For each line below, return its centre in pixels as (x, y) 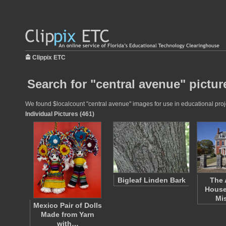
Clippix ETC (49, 58)
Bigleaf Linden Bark (151, 180)
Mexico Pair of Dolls (68, 205)
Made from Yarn (68, 214)
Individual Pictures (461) (60, 114)
